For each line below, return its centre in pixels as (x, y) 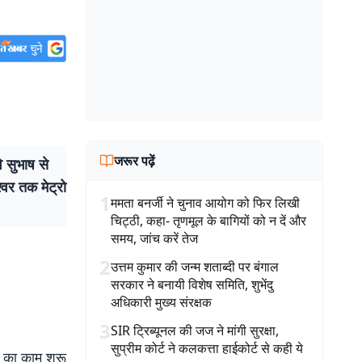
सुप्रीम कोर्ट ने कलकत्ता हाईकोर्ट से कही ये (207, 348)
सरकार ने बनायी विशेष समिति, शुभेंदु (192, 284)
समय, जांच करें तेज (154, 238)
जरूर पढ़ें (135, 161)
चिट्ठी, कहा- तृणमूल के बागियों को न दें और (208, 221)
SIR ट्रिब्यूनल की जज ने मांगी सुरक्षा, (195, 330)
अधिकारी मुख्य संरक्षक (161, 302)
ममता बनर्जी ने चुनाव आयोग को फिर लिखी (205, 203)
